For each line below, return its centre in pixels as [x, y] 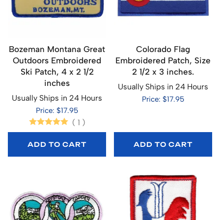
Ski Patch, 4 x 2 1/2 [57, 71]
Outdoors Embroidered [57, 60]
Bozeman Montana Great [57, 49]
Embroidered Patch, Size [163, 60]
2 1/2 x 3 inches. [163, 71]
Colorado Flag [163, 49]
